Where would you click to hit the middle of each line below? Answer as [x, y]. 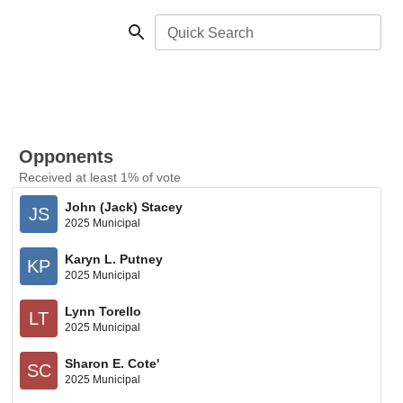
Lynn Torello [103, 311]
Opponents [67, 157]
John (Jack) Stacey [124, 206]
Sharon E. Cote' [112, 363]
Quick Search [210, 33]
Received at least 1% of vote [100, 177]
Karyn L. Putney [114, 259]
